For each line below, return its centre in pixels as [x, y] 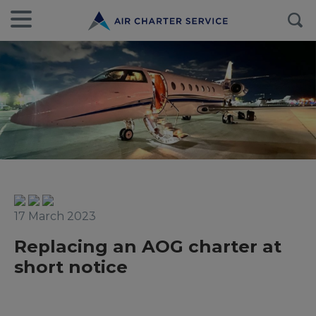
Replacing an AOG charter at [148, 246]
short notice [71, 267]
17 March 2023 [55, 216]
